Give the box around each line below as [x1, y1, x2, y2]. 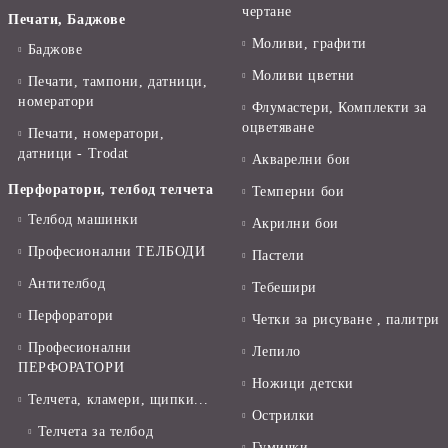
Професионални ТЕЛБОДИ [27, 244, 206, 260]
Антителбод [27, 276, 106, 292]
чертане [242, 4, 292, 20]
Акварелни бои [251, 152, 351, 168]
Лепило [251, 344, 301, 360]
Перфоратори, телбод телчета [8, 182, 214, 198]
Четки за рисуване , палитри [251, 312, 440, 328]
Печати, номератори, [27, 126, 165, 142]
